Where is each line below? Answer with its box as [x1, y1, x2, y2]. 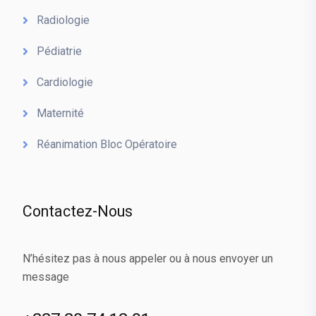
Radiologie [37, 13, 90, 27]
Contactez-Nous [23, 201, 133, 223]
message [23, 270, 69, 284]
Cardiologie [37, 75, 93, 89]
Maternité [37, 107, 84, 120]
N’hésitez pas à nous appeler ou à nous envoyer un [23, 252, 273, 265]
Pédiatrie [37, 44, 82, 58]
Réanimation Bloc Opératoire [37, 138, 177, 151]
